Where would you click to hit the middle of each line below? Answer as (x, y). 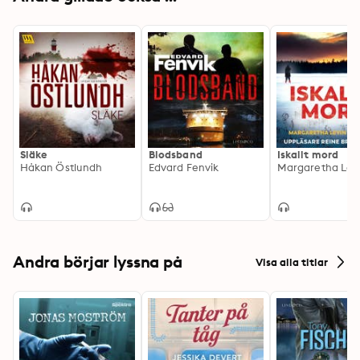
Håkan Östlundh (61, 167)
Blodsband (176, 154)
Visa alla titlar (292, 262)
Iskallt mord (308, 154)
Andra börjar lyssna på (98, 262)
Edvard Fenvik (184, 167)
